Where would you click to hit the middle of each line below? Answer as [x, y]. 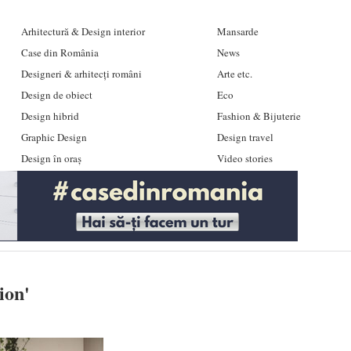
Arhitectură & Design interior [83, 31]
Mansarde [237, 31]
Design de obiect [56, 95]
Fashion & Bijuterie [259, 116]
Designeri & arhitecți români [81, 74]
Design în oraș [51, 158]
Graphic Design [54, 137]
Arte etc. [234, 74]
